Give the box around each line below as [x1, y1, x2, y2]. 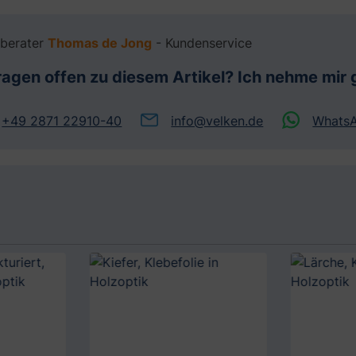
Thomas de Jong [48, 35, 153, 52]
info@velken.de [171, 113, 264, 130]
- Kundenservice [152, 35, 253, 52]
